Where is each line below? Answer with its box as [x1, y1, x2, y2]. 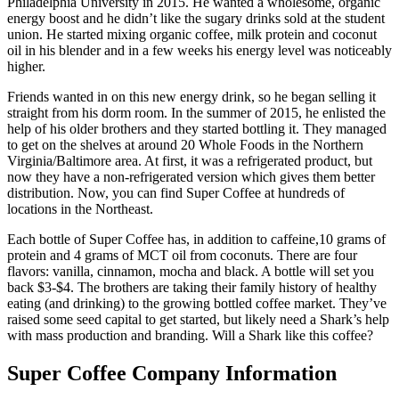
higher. [7, 59, 45, 75]
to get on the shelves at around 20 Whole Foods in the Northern [7, 137, 363, 153]
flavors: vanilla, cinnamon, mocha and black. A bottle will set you [7, 264, 374, 280]
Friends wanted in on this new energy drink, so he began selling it [7, 89, 376, 105]
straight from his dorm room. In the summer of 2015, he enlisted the [7, 105, 386, 121]
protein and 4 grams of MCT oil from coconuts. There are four [7, 248, 357, 264]
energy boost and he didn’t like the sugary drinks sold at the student [7, 11, 385, 27]
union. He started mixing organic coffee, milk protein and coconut [7, 27, 377, 43]
